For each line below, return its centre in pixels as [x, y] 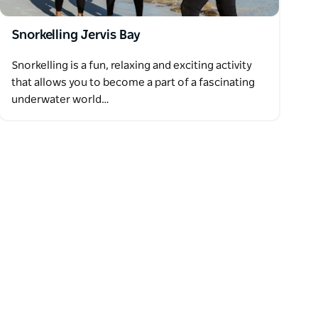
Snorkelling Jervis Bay [76, 35]
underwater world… [61, 99]
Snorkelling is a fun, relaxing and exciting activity [132, 65]
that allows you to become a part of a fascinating [133, 82]
